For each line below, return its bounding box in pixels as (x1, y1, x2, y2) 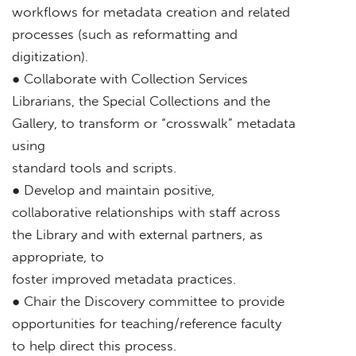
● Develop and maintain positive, (12, 181, 215, 198)
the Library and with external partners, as (12, 226, 263, 242)
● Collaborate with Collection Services (12, 70, 248, 87)
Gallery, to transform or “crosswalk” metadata (12, 114, 296, 131)
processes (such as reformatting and (12, 25, 238, 42)
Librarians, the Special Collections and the (12, 92, 270, 109)
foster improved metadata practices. (12, 270, 236, 287)
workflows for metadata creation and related (12, 3, 290, 20)
